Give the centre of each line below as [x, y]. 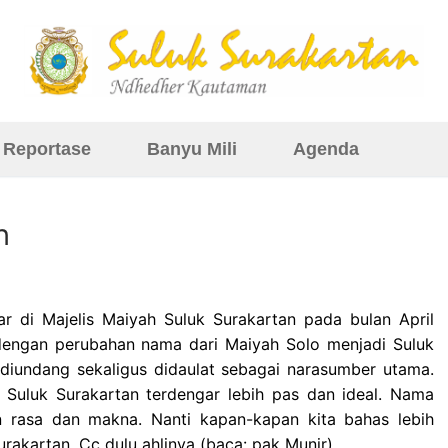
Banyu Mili [192, 148]
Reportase [47, 148]
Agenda [326, 148]
